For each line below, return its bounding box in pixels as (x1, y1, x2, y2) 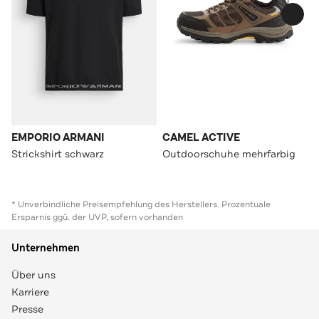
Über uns (11, 268, 56, 281)
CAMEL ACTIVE (162, 130, 240, 145)
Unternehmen (11, 241, 80, 255)
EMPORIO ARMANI (11, 130, 105, 145)
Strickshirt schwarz (11, 147, 104, 160)
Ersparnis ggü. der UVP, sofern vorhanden (11, 211, 183, 223)
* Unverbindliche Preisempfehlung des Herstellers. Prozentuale (11, 198, 271, 210)
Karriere (11, 285, 49, 298)
